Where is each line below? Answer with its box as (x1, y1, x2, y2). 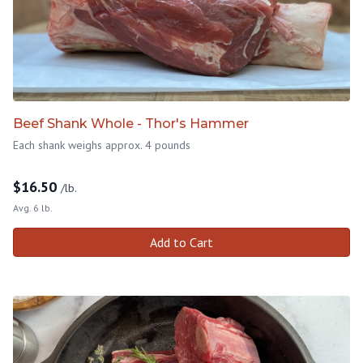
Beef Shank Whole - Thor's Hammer (13, 115, 249, 131)
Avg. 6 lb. (13, 201, 53, 214)
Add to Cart (150, 233, 213, 250)
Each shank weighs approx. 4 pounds (13, 137, 190, 152)
